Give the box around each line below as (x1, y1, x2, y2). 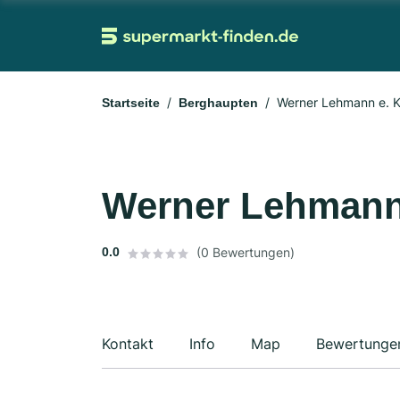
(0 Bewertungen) (196, 245, 295, 260)
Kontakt (102, 335, 154, 353)
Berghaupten (179, 96, 258, 110)
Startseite (102, 96, 160, 110)
